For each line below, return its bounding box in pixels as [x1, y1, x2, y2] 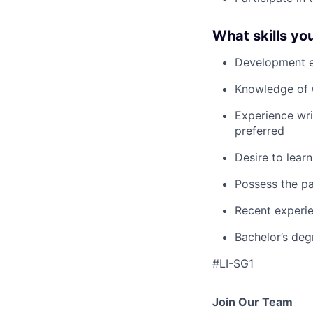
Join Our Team [212, 295, 293, 309]
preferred [235, 124, 284, 138]
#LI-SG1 [212, 256, 254, 270]
